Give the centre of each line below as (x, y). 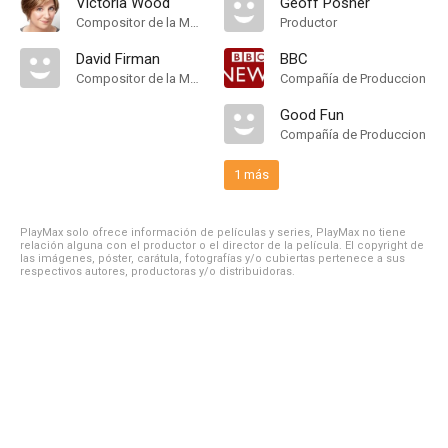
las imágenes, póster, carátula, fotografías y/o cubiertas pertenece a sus (212, 258)
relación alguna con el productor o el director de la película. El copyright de (222, 245)
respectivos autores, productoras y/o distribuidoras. (157, 271)
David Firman (118, 59)
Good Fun (312, 115)
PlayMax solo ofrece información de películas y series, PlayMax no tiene (213, 232)
